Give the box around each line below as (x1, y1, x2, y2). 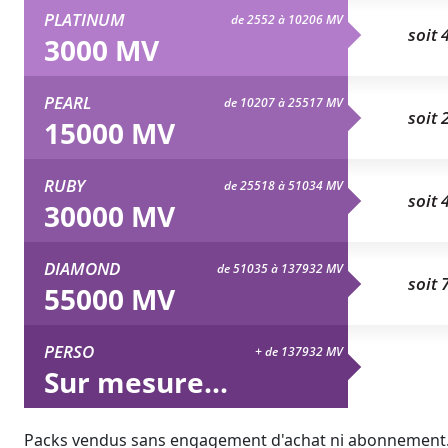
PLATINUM (44, 7, 125, 31)
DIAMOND (44, 256, 120, 280)
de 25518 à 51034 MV (224, 176, 343, 194)
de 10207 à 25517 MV (224, 93, 343, 111)
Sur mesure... (44, 362, 228, 401)
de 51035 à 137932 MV (217, 259, 343, 277)
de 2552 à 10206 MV (231, 10, 343, 28)
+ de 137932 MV (255, 342, 343, 360)
